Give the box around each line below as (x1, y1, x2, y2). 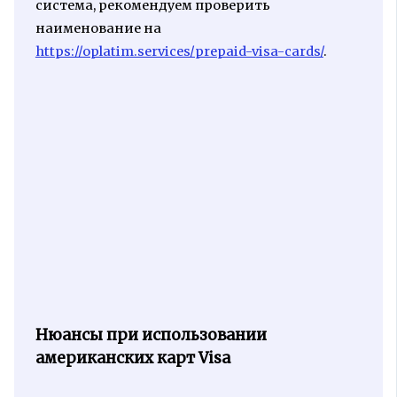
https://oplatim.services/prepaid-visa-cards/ (35, 43, 323, 59)
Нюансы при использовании (35, 324, 267, 345)
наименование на (35, 19, 161, 36)
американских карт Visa (35, 347, 230, 368)
